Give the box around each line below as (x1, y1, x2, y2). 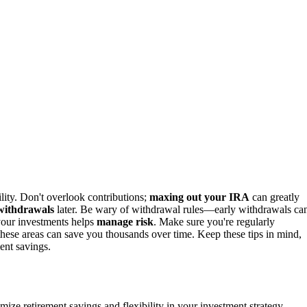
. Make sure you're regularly (153, 216, 275, 228)
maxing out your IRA (149, 191, 249, 204)
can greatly (249, 191, 299, 204)
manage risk (97, 216, 153, 228)
